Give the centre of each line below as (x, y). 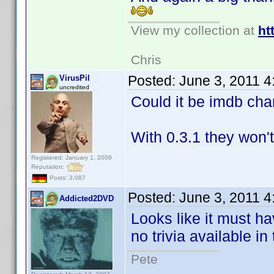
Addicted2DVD (87, 198)
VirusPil (75, 78)
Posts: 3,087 (67, 178)
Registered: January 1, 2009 (72, 157)
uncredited (74, 87)
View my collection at (194, 30)
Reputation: (49, 166)
